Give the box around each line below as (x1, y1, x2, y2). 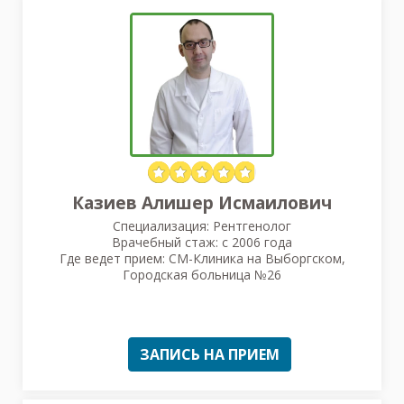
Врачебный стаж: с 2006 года (112, 233, 292, 251)
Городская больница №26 (123, 265, 281, 283)
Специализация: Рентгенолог (113, 216, 291, 234)
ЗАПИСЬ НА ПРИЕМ (140, 344, 280, 364)
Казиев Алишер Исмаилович (72, 190, 332, 215)
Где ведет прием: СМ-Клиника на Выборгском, (59, 249, 345, 267)
